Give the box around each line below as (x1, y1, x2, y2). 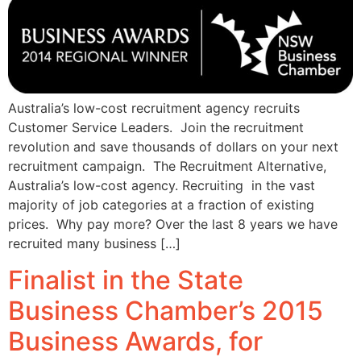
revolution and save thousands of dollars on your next (8, 139, 338, 156)
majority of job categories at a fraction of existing (8, 197, 314, 214)
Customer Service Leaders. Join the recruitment (8, 119, 304, 136)
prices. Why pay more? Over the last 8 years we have (8, 216, 338, 233)
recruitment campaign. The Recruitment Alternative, (8, 158, 326, 175)
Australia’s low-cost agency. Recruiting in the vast (8, 177, 315, 194)
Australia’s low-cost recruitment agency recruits (8, 100, 300, 117)
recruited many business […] (8, 235, 180, 252)
